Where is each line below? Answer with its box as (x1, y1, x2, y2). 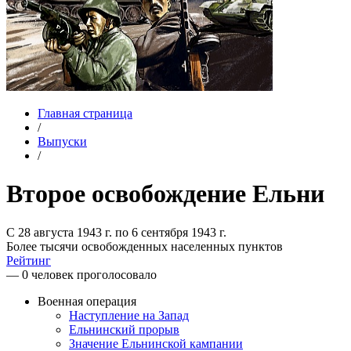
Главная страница (38, 107, 132, 120)
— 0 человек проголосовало (6, 267, 157, 281)
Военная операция (38, 294, 136, 308)
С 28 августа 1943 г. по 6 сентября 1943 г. (6, 225, 226, 239)
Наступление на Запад (69, 308, 189, 322)
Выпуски (38, 135, 87, 148)
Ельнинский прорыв (69, 322, 179, 336)
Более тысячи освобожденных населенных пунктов (6, 239, 283, 253)
